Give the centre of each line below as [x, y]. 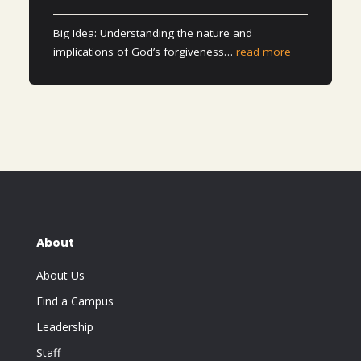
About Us [60, 275]
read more [264, 51]
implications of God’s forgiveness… [145, 51]
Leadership [64, 326]
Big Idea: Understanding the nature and [153, 33]
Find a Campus [75, 301]
